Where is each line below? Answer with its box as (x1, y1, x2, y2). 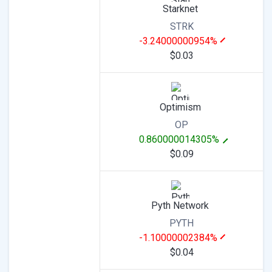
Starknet (162, 3, 198, 15)
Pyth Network (151, 200, 209, 211)
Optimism (159, 101, 201, 113)
